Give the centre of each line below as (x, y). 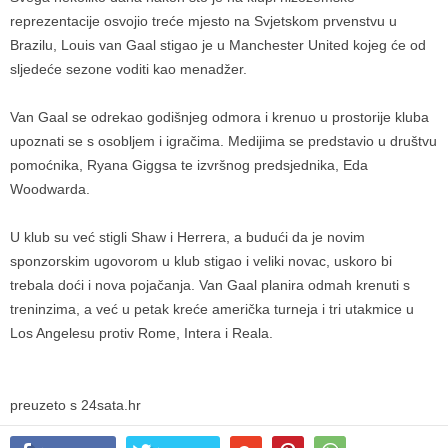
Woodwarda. (52, 189)
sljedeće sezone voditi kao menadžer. (130, 69)
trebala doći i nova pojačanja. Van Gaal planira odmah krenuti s (210, 285)
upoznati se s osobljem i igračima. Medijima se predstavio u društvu (223, 141)
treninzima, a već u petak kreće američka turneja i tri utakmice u (212, 309)
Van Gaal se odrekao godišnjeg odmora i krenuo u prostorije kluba (219, 117)
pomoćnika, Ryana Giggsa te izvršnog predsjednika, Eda (189, 165)
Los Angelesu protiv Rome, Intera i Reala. (143, 333)
